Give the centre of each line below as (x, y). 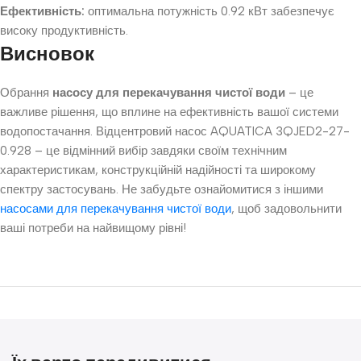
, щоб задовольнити (286, 209)
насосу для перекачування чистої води (169, 93)
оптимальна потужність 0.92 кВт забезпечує (210, 11)
